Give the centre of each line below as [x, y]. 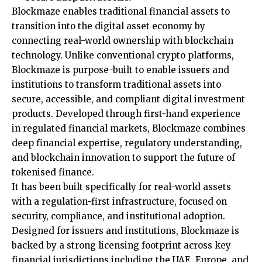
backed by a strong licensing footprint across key [121, 246]
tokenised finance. [53, 173]
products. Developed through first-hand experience [126, 114]
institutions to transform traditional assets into [116, 85]
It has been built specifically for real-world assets [121, 187]
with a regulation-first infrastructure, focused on [119, 202]
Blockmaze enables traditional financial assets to [121, 12]
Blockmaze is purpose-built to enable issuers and [120, 70]
